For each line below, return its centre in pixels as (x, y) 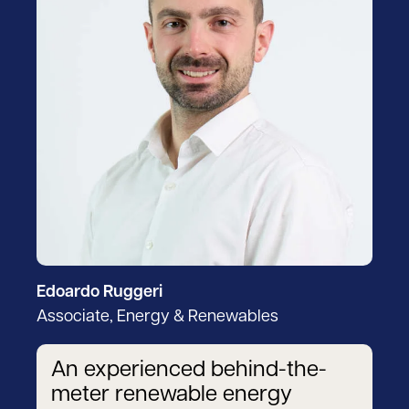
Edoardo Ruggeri (100, 293)
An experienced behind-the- (189, 371)
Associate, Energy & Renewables (157, 318)
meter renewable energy (172, 396)
